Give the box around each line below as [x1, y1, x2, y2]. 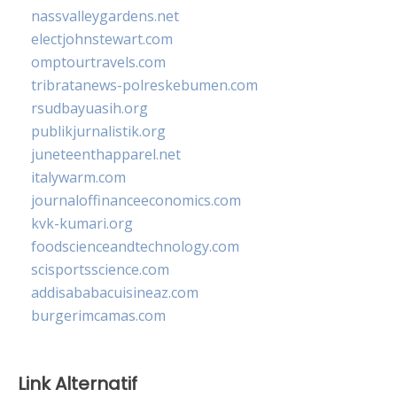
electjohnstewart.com [31, 28, 173, 49]
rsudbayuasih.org [31, 97, 148, 118]
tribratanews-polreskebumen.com [31, 74, 258, 95]
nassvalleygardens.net [31, 5, 179, 26]
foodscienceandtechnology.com [31, 236, 239, 256]
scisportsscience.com [31, 259, 169, 279]
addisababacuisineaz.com [31, 282, 198, 302]
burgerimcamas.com [31, 305, 166, 325]
